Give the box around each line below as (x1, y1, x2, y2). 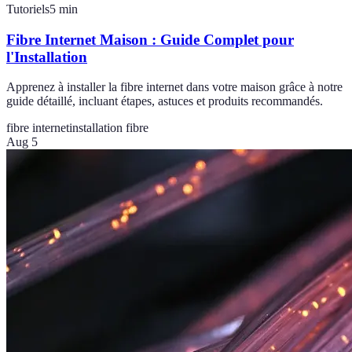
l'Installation (6, 48, 87, 65)
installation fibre (69, 121, 148, 135)
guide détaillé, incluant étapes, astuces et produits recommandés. (6, 94, 323, 108)
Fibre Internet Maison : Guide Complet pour (6, 31, 294, 48)
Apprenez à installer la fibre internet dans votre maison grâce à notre (6, 80, 343, 94)
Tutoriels (6, 2, 49, 16)
